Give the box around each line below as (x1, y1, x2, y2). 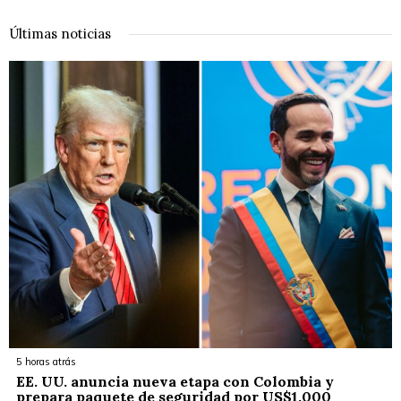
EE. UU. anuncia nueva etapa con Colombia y (16, 372, 334, 391)
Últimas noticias (9, 25, 111, 43)
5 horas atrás (16, 355, 76, 369)
